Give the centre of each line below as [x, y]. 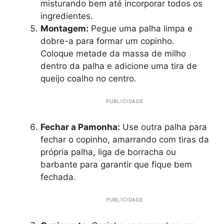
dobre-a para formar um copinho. [107, 41]
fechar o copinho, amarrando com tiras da [125, 139]
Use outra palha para [163, 127]
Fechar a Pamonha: [80, 127]
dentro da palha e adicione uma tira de [119, 66]
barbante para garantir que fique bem [116, 164]
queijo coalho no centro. [88, 78]
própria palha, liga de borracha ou [108, 152]
